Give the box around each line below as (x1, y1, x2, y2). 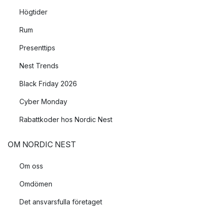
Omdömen (19, 179, 52, 188)
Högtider (19, 7, 47, 16)
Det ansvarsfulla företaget (19, 197, 102, 206)
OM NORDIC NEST (8, 139, 76, 149)
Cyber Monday (19, 97, 67, 106)
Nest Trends (19, 61, 59, 70)
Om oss (19, 161, 43, 170)
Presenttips (19, 43, 55, 52)
